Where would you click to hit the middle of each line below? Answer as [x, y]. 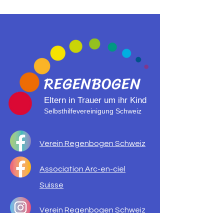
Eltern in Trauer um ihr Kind [95, 100]
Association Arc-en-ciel [82, 169]
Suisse [51, 185]
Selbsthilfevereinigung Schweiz [93, 111]
